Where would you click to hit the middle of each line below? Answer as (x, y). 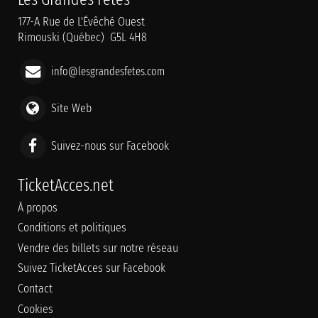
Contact (35, 288)
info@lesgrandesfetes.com (108, 71)
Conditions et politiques (72, 228)
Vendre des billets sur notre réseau (98, 248)
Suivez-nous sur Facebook (110, 146)
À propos (38, 207)
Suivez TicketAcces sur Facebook (92, 268)
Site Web (71, 108)
